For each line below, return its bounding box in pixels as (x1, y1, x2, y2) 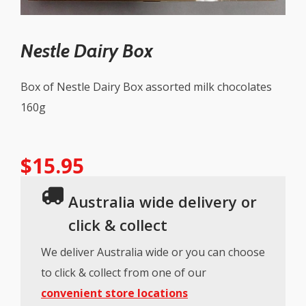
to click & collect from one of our (41, 265, 206, 281)
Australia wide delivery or (68, 191, 257, 212)
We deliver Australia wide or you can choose (41, 245, 265, 260)
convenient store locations (41, 286, 188, 301)
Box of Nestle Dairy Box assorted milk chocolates (20, 79, 272, 95)
